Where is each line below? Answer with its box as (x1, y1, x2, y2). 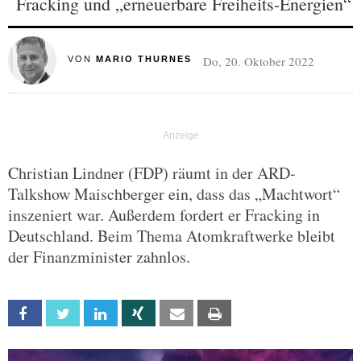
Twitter (78, 307, 114, 321)
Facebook (40, 307, 88, 321)
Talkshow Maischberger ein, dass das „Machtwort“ (8, 183, 340, 205)
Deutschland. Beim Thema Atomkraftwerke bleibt (8, 225, 335, 247)
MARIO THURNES (95, 54, 192, 64)
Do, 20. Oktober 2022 (202, 53, 314, 69)
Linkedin (116, 307, 153, 321)
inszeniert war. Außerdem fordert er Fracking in (8, 204, 320, 226)
